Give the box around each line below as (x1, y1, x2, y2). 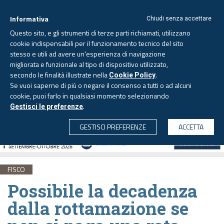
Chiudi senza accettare (146, 15, 211, 22)
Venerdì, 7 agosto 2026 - (50, 66, 116, 74)
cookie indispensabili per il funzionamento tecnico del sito (10, 38, 183, 48)
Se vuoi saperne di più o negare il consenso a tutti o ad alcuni (10, 80, 191, 90)
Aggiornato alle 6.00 (116, 66, 174, 74)
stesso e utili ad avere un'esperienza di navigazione (10, 48, 165, 59)
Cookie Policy (109, 71, 155, 79)
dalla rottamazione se (7, 196, 188, 219)
